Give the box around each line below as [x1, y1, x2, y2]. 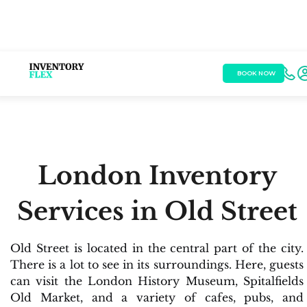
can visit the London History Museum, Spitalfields [10, 273, 304, 288]
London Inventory [37, 160, 277, 191]
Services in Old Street [16, 195, 297, 227]
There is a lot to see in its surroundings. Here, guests [10, 257, 304, 271]
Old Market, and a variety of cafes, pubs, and [10, 290, 304, 304]
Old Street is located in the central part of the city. [10, 241, 304, 255]
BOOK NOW [236, 69, 275, 77]
